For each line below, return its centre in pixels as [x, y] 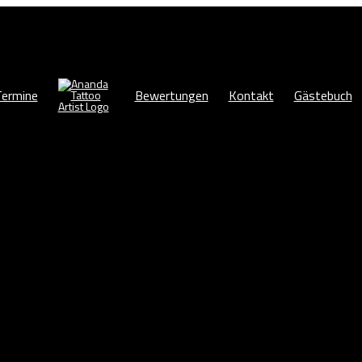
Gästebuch [323, 95]
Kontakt [251, 95]
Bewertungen [171, 95]
